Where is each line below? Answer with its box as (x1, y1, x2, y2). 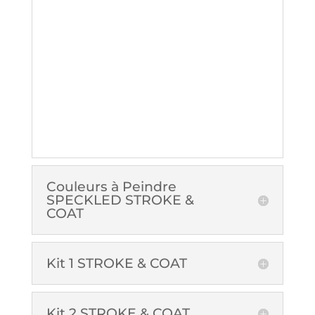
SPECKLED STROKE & (46, 192, 194, 209)
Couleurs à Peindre (46, 179, 176, 195)
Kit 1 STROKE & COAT (46, 255, 187, 272)
